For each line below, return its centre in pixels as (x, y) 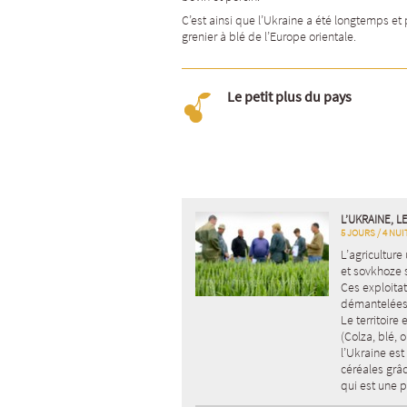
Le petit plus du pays (289, 96)
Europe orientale (312, 36)
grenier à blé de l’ (226, 36)
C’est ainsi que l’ (223, 20)
